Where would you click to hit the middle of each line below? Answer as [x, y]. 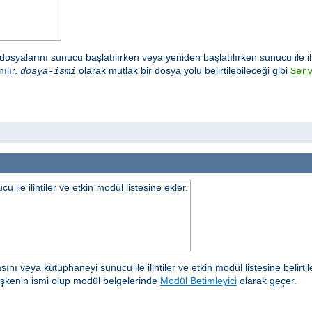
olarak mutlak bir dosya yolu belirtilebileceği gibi [183, 71]
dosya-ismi [48, 71]
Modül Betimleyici [198, 280]
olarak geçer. [267, 280]
